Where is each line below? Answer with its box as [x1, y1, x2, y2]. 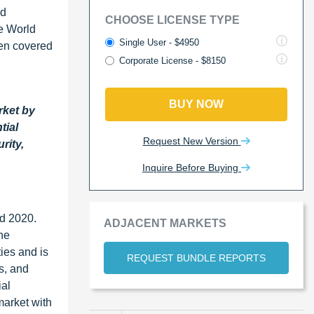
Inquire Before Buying [142, 161, 241, 173]
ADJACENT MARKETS [104, 217, 226, 229]
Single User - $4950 [119, 36, 199, 48]
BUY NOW [169, 97, 224, 110]
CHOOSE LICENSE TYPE [105, 13, 240, 26]
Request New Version [142, 135, 241, 146]
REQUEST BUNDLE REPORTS [127, 252, 266, 264]
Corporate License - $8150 [119, 55, 226, 66]
